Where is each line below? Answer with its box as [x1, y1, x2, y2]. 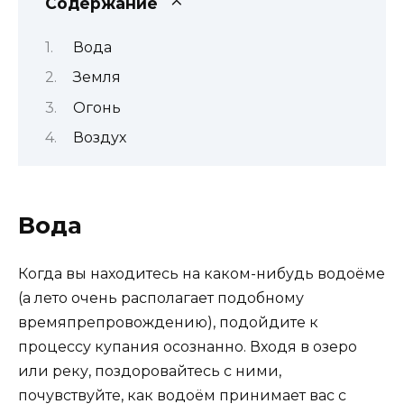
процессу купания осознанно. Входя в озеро [18, 338, 357, 356]
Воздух [72, 129, 126, 147]
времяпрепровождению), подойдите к [18, 314, 318, 332]
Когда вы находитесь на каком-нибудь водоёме [18, 265, 385, 283]
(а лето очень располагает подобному [18, 289, 304, 308]
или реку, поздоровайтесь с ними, [18, 363, 281, 381]
